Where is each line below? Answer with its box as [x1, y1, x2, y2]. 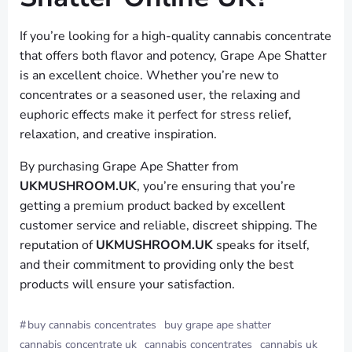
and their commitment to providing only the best [20, 256, 294, 274]
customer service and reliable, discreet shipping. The [20, 217, 317, 235]
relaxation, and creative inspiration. [20, 126, 217, 144]
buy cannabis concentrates [27, 317, 156, 333]
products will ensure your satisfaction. [20, 276, 235, 294]
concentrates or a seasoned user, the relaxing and [20, 86, 300, 104]
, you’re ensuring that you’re [137, 178, 295, 196]
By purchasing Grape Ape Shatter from [20, 158, 239, 176]
